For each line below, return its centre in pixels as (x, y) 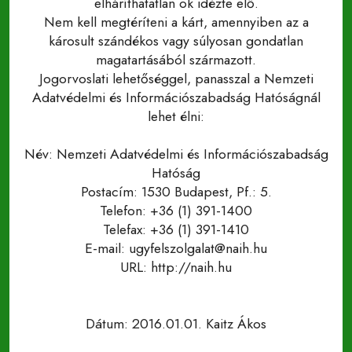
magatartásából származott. (176, 60)
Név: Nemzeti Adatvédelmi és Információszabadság (176, 154)
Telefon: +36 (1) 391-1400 (176, 211)
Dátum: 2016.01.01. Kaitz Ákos (176, 324)
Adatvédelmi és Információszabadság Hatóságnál (176, 97)
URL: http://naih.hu (176, 267)
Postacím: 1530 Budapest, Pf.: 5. (176, 192)
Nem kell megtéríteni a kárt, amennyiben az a (176, 22)
